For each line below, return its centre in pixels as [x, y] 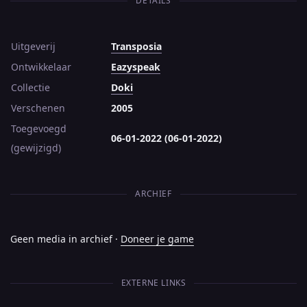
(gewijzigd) [36, 147]
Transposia [136, 46]
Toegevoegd [39, 128]
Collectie [30, 87]
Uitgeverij [33, 46]
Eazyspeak [136, 66]
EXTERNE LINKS [153, 282]
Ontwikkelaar [41, 66]
